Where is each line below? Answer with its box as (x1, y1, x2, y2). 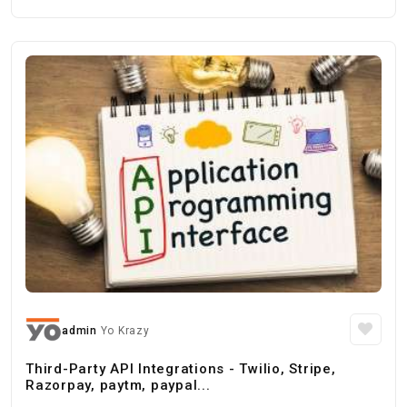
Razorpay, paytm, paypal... (25, 377, 211, 393)
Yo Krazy (100, 324, 150, 337)
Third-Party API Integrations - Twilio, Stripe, (25, 361, 336, 377)
